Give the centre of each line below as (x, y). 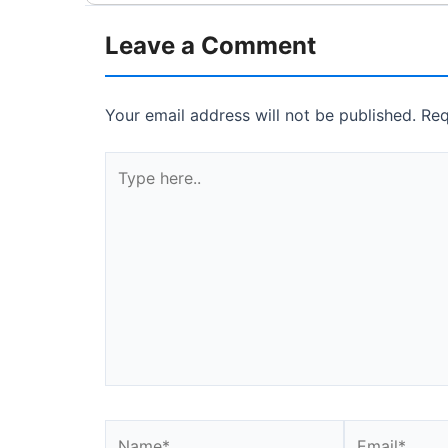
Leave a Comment (210, 46)
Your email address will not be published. (260, 115)
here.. (124, 190)
